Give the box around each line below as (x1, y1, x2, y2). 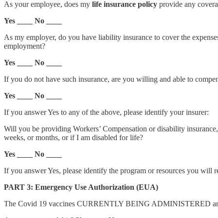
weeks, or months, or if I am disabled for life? (4, 133, 143, 142)
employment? (4, 41, 45, 50)
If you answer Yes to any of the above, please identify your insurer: (4, 108, 209, 116)
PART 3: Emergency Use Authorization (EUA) (4, 182, 158, 191)
